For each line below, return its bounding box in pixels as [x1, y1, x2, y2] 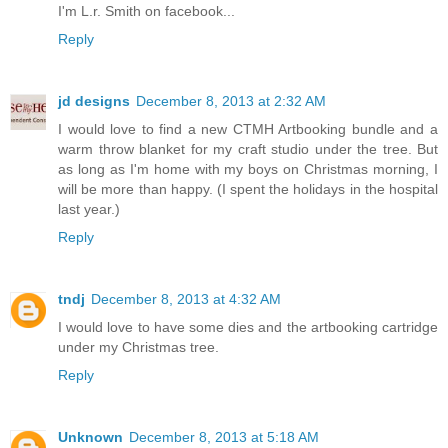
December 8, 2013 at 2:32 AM [136, 106, 326, 123]
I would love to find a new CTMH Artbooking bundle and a [58, 134, 438, 151]
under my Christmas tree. [58, 352, 219, 369]
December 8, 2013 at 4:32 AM [91, 304, 281, 321]
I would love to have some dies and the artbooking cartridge [58, 332, 438, 349]
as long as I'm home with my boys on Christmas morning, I [58, 174, 438, 191]
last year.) [58, 214, 120, 231]
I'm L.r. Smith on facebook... [58, 16, 235, 33]
